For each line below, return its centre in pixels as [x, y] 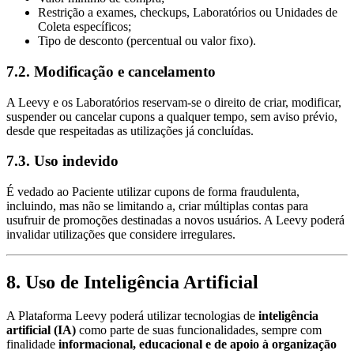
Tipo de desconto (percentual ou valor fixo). [147, 41]
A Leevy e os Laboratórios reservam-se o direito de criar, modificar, [174, 102]
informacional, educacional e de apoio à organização [198, 344]
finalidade [32, 344]
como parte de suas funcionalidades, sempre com [199, 330]
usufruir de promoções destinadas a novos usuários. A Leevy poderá [175, 220]
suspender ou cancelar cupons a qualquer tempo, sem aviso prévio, [172, 116]
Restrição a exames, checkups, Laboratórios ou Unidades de [188, 13]
